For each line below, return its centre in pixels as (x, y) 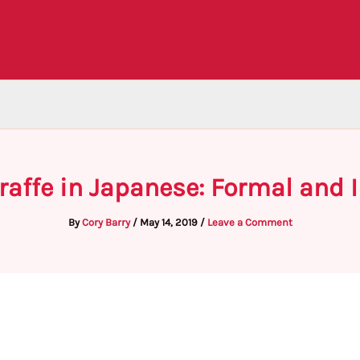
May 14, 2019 (170, 222)
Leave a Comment (250, 222)
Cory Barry (107, 222)
